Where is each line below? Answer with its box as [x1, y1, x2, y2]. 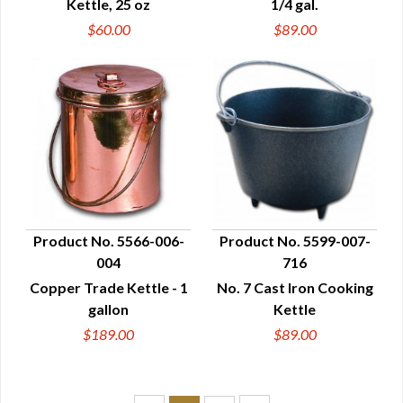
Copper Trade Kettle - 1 [29, 279, 188, 296]
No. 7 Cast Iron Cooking [216, 279, 373, 296]
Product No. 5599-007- [219, 232, 371, 249]
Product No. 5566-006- [32, 232, 184, 249]
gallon [88, 300, 129, 318]
